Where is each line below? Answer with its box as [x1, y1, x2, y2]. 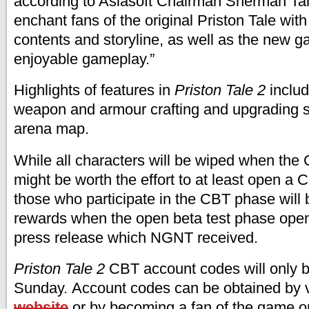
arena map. [14, 120, 89, 137]
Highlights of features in [14, 81, 175, 99]
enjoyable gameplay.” [14, 50, 154, 68]
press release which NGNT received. [14, 228, 258, 246]
